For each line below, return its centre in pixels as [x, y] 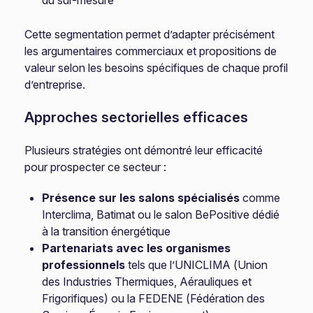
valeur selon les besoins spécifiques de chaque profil [156, 68]
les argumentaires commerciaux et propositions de [151, 51]
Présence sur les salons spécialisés [141, 198]
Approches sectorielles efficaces [137, 117]
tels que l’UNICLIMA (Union [197, 265]
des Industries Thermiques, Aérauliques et [147, 282]
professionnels [84, 265]
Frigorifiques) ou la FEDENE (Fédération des [154, 298]
